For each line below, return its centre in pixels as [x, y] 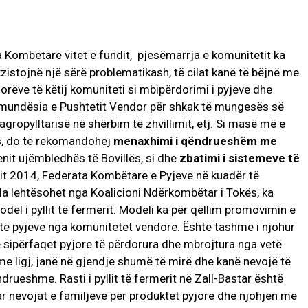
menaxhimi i [146, 141]
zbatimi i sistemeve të [240, 158]
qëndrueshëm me [229, 141]
